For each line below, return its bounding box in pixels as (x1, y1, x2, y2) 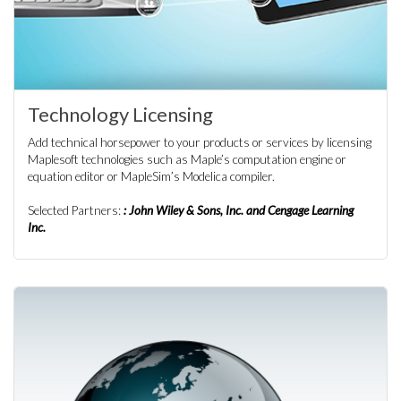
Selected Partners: (28, 203, 124, 218)
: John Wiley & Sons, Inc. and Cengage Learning (124, 203, 354, 218)
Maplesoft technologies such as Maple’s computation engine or (28, 152, 346, 166)
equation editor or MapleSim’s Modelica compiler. (28, 169, 275, 183)
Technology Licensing (28, 102, 213, 126)
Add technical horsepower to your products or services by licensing (28, 135, 371, 149)
